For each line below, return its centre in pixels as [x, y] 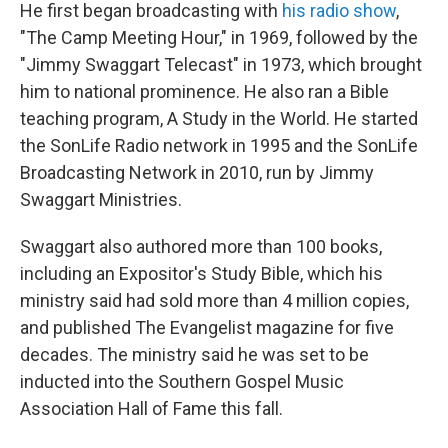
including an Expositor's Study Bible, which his [201, 273]
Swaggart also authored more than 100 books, [201, 246]
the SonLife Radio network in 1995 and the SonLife [219, 145]
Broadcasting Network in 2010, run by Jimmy [197, 172]
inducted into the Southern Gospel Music [182, 381]
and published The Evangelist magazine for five [207, 327]
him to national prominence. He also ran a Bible [204, 91]
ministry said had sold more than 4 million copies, [214, 300]
